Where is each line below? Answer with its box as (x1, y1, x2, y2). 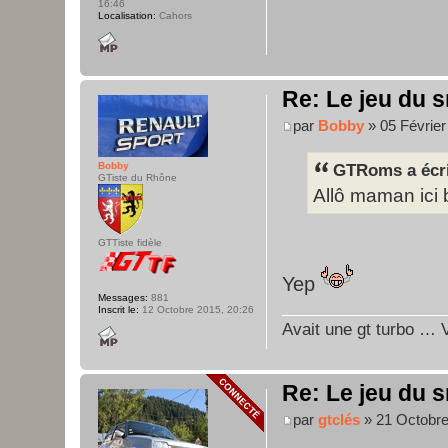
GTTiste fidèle (98, 237, 162, 249)
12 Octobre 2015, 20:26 (139, 304, 254, 316)
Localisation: (98, 10, 156, 22)
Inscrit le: (98, 304, 139, 316)
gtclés (318, 410, 360, 428)
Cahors (156, 10, 192, 22)
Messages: (98, 292, 148, 304)
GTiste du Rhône (98, 172, 177, 184)
